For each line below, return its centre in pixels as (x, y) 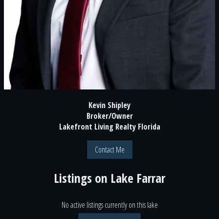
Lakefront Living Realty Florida (109, 127)
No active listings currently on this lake (109, 205)
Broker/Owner (109, 116)
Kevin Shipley (109, 105)
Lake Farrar (138, 178)
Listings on (82, 178)
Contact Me (109, 150)
